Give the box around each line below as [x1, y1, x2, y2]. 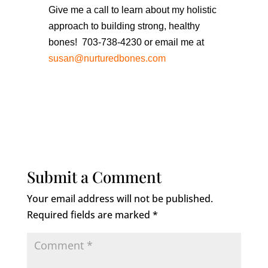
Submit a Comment [26, 166, 162, 187]
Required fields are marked [26, 208, 153, 221]
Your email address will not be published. [26, 191, 213, 205]
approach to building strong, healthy [48, 20, 200, 31]
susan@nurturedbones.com [48, 53, 166, 63]
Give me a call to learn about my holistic [48, 4, 217, 15]
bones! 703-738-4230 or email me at [48, 36, 204, 47]
